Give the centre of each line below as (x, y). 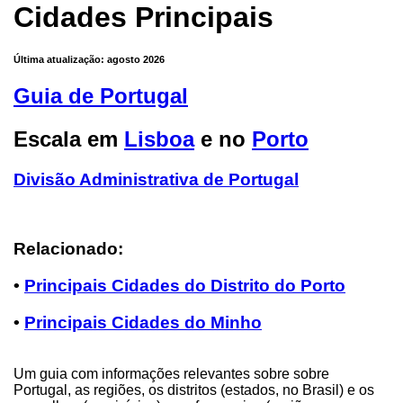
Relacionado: (68, 249)
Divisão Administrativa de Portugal (156, 180)
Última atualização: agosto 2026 (89, 59)
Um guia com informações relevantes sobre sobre (171, 373)
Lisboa (159, 139)
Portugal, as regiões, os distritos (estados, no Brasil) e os (194, 390)
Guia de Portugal (101, 96)
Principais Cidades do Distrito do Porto (185, 286)
